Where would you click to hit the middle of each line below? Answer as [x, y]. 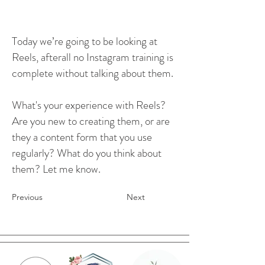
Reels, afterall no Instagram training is [93, 57]
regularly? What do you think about [87, 153]
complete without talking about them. [93, 73]
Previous [27, 197]
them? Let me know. [56, 169]
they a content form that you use [82, 137]
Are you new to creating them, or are [91, 121]
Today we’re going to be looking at [85, 41]
